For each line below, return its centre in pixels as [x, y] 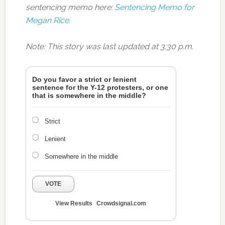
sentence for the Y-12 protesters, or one [100, 87]
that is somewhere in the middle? [89, 95]
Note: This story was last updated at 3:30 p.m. [109, 46]
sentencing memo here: [70, 7]
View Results [74, 203]
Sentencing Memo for [154, 7]
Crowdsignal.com [122, 203]
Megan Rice [47, 20]
